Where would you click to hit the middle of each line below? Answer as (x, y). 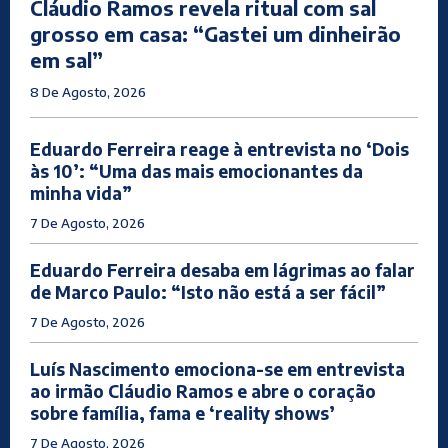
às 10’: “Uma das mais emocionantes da (196, 170)
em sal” (66, 59)
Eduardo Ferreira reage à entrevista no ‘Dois (219, 148)
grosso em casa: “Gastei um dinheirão (215, 33)
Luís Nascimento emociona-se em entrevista (217, 368)
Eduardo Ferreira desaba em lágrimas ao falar (222, 269)
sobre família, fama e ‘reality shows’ (182, 412)
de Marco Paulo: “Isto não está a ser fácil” (208, 291)
